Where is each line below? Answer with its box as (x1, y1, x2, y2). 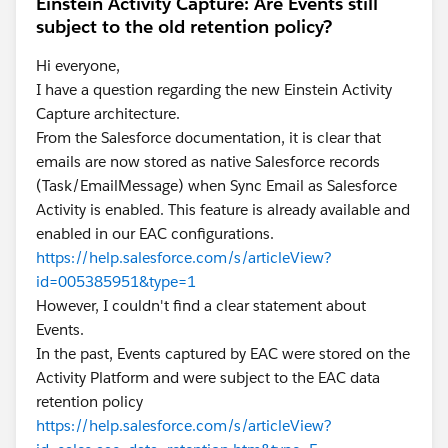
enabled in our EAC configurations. (36, 223, 278, 243)
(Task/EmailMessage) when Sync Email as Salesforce (36, 175, 397, 195)
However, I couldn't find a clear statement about (36, 295, 366, 315)
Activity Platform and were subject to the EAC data (36, 367, 380, 387)
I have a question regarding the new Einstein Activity (36, 79, 392, 99)
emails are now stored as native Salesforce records (36, 151, 380, 171)
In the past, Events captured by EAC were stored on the (36, 343, 410, 363)
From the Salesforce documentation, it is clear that (36, 127, 381, 147)
